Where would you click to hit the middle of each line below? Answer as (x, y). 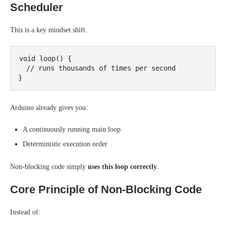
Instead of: (25, 212)
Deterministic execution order (65, 144)
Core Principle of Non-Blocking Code (106, 189)
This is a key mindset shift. (49, 30)
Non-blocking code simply (49, 167)
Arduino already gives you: (49, 108)
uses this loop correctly (122, 167)
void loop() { (45, 59)
